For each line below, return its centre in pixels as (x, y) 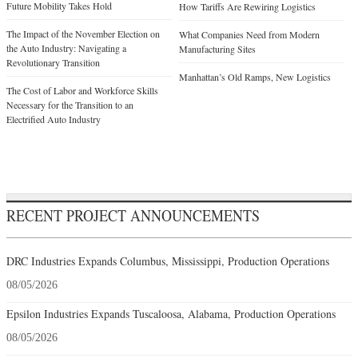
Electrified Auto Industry (54, 119)
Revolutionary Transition (53, 63)
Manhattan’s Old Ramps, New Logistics (255, 77)
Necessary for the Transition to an (70, 105)
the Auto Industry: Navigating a (66, 48)
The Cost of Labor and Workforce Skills (82, 91)
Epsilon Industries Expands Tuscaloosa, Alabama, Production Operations (171, 314)
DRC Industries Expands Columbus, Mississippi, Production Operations (168, 261)
